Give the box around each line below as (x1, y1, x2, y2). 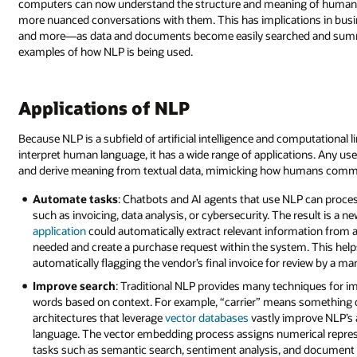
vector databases (165, 309, 249, 325)
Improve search (33, 277, 116, 293)
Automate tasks (33, 191, 119, 207)
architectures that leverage (33, 309, 166, 325)
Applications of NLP (18, 96, 190, 120)
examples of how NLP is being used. (18, 44, 194, 60)
